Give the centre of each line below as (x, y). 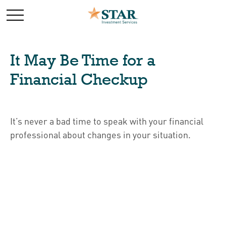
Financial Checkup (79, 79)
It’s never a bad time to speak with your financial (107, 121)
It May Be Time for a (83, 60)
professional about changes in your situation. (100, 134)
